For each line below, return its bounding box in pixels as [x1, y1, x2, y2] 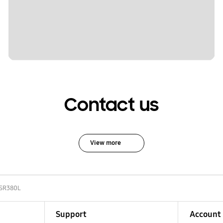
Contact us [64, 93, 159, 116]
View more [90, 138, 121, 147]
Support [55, 209, 87, 220]
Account [189, 209, 221, 220]
